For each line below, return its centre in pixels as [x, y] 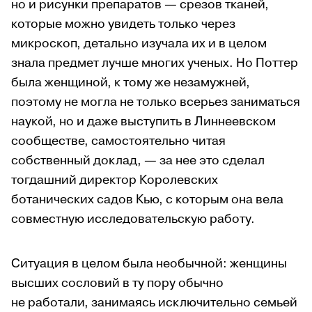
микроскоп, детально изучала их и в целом [139, 43]
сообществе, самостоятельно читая [118, 141]
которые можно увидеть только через [123, 24]
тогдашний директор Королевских [115, 180]
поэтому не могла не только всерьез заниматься [156, 102]
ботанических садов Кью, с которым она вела [147, 199]
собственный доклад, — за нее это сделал [138, 160]
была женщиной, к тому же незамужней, [131, 82]
